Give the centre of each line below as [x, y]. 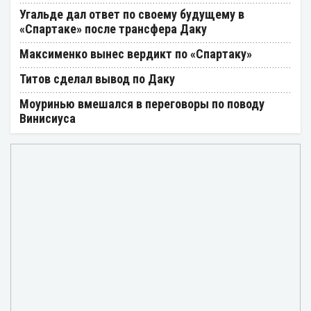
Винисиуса [48, 118]
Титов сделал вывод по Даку [97, 78]
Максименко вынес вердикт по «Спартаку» [136, 53]
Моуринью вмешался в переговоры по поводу [142, 103]
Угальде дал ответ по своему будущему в [132, 14]
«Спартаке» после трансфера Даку [113, 28]
